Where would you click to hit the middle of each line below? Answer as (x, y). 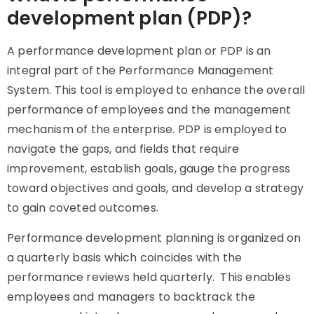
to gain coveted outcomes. (83, 208)
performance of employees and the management (149, 110)
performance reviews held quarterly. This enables (149, 277)
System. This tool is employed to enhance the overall (156, 90)
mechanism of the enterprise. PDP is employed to (147, 129)
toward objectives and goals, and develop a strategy (156, 188)
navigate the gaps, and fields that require (123, 149)
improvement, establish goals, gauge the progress (149, 169)
